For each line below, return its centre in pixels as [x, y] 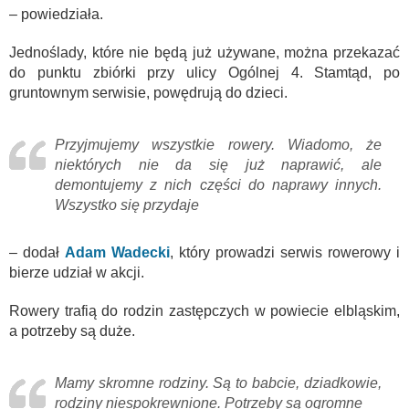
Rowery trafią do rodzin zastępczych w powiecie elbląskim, [204, 310]
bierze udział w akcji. [77, 272]
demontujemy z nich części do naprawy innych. [218, 184]
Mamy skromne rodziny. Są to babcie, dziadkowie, [218, 383]
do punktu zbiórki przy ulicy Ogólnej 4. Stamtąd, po [204, 72]
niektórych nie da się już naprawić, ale [218, 164]
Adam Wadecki [117, 252]
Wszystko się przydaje [127, 204]
